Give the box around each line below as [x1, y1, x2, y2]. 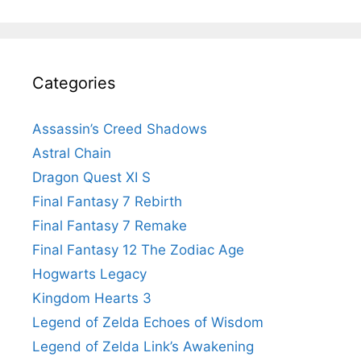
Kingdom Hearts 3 [32, 289, 151, 306]
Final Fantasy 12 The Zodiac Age [32, 241, 244, 258]
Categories [32, 73, 115, 93]
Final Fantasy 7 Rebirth [32, 193, 182, 210]
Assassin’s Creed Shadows [32, 120, 207, 137]
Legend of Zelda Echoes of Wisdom [32, 313, 263, 330]
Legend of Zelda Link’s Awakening [32, 338, 254, 355]
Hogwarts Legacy [32, 265, 147, 282]
